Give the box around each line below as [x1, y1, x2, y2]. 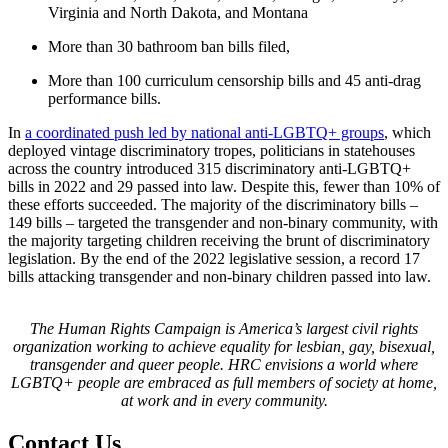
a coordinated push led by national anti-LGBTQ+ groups [25, 123, 384, 141]
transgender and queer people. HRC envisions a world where [30, 355, 418, 373]
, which [384, 123, 431, 141]
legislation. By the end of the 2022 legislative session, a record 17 [8, 249, 420, 267]
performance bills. [48, 89, 161, 107]
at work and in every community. [120, 391, 328, 409]
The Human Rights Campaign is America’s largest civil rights [30, 319, 418, 337]
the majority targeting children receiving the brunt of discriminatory [8, 231, 430, 249]
